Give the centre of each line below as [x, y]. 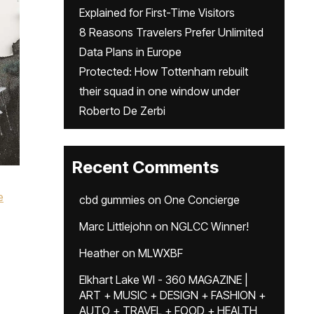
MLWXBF [161, 253]
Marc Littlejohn [116, 226]
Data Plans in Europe [130, 52]
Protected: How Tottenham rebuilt [164, 71]
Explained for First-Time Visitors [157, 13]
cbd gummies [112, 200]
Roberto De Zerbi [122, 111]
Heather [99, 253]
